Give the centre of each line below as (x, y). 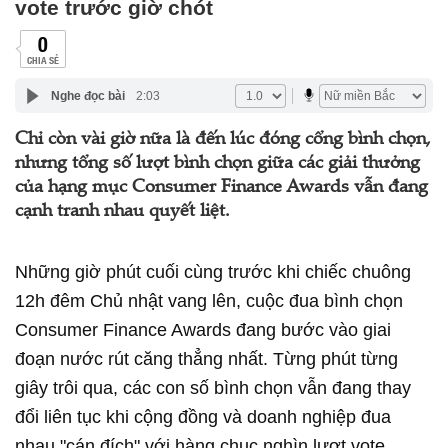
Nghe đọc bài (87, 95)
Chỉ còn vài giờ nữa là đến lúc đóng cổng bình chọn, (223, 140)
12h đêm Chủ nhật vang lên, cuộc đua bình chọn (209, 301)
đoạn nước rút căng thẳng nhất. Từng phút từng (206, 359)
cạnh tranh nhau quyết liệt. (122, 212)
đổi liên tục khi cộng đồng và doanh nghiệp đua (203, 417)
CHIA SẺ (42, 59)
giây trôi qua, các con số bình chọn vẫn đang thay (213, 388)
